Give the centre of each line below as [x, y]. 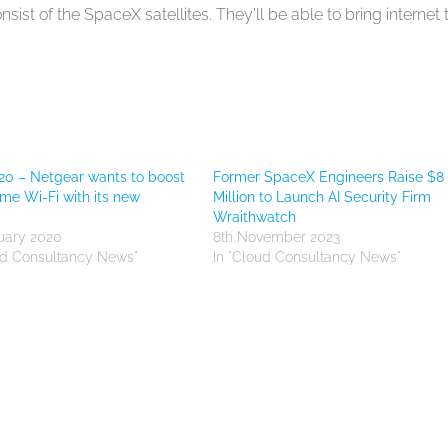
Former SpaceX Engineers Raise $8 [329, 177]
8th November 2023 [277, 237]
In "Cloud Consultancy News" [307, 257]
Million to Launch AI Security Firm [322, 197]
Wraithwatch [255, 217]
